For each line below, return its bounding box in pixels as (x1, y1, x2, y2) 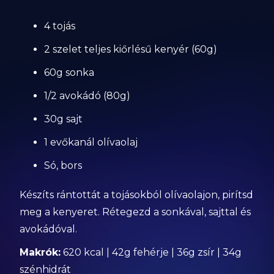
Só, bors (44, 160, 83, 171)
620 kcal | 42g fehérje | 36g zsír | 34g (61, 246, 242, 258)
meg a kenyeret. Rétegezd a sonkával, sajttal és (20, 206, 251, 218)
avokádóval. (20, 223, 78, 235)
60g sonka (44, 67, 95, 78)
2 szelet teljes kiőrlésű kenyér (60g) (44, 43, 218, 55)
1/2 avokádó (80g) (44, 90, 131, 102)
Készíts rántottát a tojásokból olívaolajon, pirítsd (20, 189, 254, 201)
